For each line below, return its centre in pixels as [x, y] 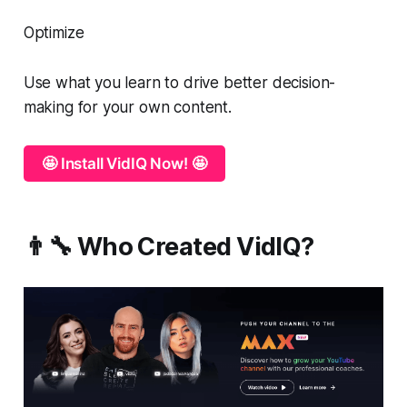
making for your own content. [127, 107]
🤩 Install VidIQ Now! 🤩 [124, 163]
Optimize [54, 32]
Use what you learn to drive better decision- [179, 82]
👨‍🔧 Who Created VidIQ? [169, 246]
